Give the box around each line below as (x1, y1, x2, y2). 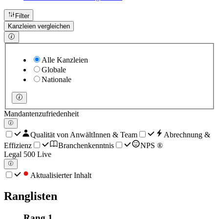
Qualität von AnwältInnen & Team (30, 130, 137, 139)
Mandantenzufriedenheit (4, 109, 79, 118)
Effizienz (4, 141, 32, 150)
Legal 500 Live (4, 150, 51, 158)
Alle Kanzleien (42, 55, 88, 64)
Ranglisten (4, 189, 57, 202)
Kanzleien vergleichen (8, 22, 70, 30)
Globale (42, 65, 66, 74)
